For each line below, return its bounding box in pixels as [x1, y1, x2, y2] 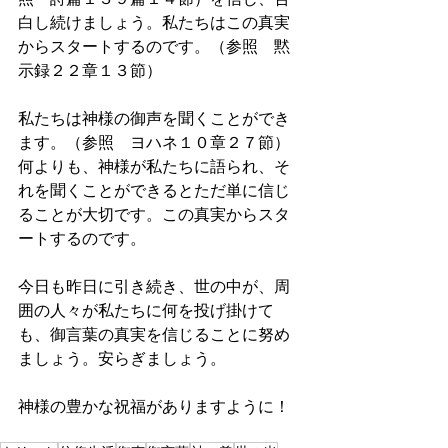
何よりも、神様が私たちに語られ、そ [18, 154, 290, 177]
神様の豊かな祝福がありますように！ [18, 394, 290, 417]
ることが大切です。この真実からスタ [18, 202, 290, 225]
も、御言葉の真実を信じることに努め [18, 322, 290, 345]
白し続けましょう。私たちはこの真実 [18, 10, 290, 33]
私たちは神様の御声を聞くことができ [18, 106, 290, 129]
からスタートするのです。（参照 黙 [18, 34, 290, 57]
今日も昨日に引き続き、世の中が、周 [18, 274, 290, 297]
